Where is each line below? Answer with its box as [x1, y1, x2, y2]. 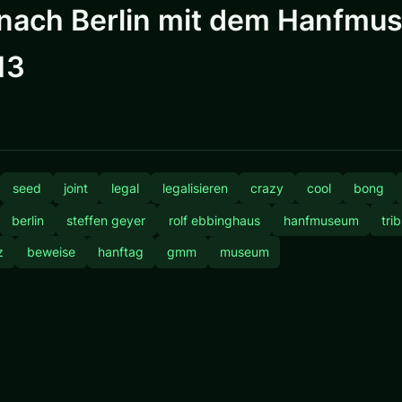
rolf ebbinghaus [168, 212, 260, 228]
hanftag [98, 244, 144, 260]
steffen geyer [66, 212, 146, 228]
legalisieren [162, 179, 228, 196]
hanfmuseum [283, 212, 359, 228]
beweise [26, 244, 75, 260]
